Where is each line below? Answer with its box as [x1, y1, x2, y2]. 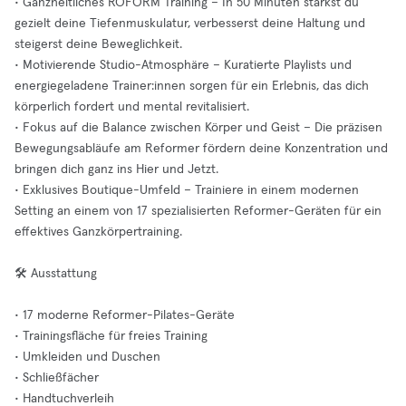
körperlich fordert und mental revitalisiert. [14, 101, 249, 113]
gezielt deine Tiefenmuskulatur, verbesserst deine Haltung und [14, 17, 365, 30]
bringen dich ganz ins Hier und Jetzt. [14, 163, 218, 176]
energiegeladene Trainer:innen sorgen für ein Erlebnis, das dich [14, 80, 369, 92]
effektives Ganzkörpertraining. [14, 226, 182, 238]
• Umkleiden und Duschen [14, 351, 160, 363]
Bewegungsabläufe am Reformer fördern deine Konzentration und [14, 142, 388, 155]
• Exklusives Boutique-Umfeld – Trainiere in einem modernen [14, 184, 359, 197]
